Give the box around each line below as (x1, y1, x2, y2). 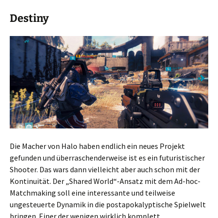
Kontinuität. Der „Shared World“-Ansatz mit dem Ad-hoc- (10, 176, 200, 186)
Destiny (10, 12, 49, 25)
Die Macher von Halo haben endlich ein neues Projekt (10, 141, 185, 151)
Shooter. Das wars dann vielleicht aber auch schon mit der (10, 164, 200, 175)
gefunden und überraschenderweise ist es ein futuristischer (10, 153, 205, 163)
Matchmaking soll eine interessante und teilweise (10, 188, 175, 198)
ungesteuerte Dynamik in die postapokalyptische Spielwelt (10, 200, 206, 210)
